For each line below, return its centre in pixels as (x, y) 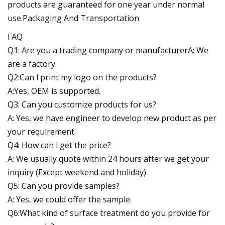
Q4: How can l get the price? (59, 145)
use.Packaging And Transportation (73, 18)
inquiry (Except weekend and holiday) (77, 172)
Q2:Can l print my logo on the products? (82, 77)
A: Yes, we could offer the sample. (70, 199)
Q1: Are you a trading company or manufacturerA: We (108, 50)
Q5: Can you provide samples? (64, 186)
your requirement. (42, 131)
